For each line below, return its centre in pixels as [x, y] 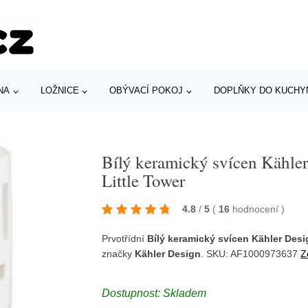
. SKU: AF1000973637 [251, 253]
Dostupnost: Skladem [154, 293]
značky [119, 253]
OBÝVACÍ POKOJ [146, 90]
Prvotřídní [125, 238]
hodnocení [257, 209]
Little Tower [144, 180]
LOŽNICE [59, 90]
